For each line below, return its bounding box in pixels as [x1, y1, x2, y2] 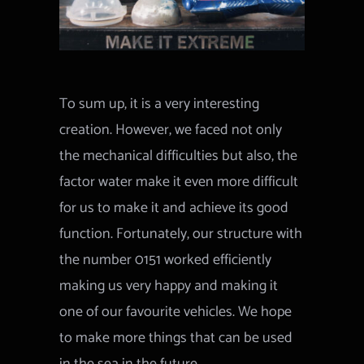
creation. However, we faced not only [59, 117, 283, 142]
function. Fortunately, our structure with [59, 221, 303, 246]
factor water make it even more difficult [59, 169, 299, 194]
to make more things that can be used [59, 325, 293, 350]
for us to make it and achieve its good [59, 195, 289, 220]
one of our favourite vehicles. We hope [59, 299, 292, 324]
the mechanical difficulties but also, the [59, 143, 298, 168]
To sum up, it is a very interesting [59, 91, 260, 116]
